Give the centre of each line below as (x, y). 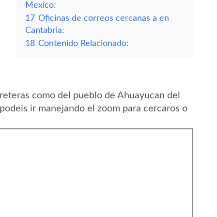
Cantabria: (45, 30)
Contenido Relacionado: (84, 43)
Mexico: (41, 5)
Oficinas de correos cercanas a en (104, 18)
